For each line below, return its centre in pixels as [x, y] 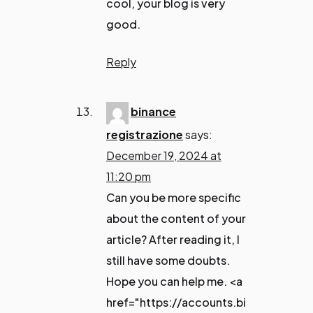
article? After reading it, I [173, 240]
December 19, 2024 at [164, 156]
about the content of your [176, 219]
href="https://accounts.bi [176, 303]
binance [153, 112]
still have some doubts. [168, 261]
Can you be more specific [174, 198]
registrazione [145, 135]
